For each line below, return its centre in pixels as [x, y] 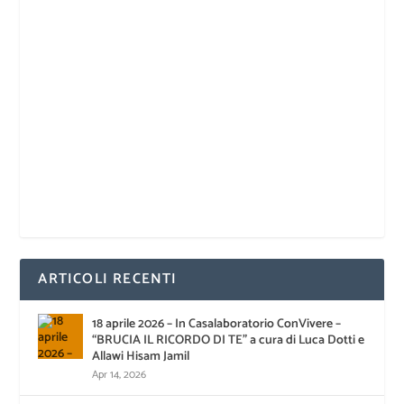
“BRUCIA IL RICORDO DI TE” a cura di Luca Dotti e [229, 340]
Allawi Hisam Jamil [141, 356]
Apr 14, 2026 [119, 374]
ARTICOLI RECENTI [108, 279]
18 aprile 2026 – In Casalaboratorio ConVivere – [217, 324]
